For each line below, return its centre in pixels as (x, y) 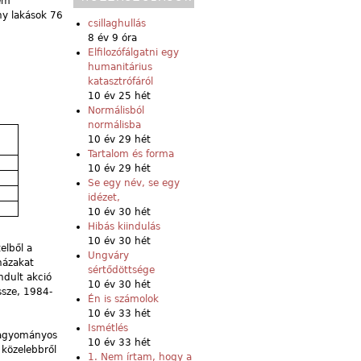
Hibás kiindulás (124, 226)
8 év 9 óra (112, 37)
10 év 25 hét (119, 95)
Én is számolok (123, 299)
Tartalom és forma (131, 154)
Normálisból (116, 110)
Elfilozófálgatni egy (133, 52)
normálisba (114, 124)
